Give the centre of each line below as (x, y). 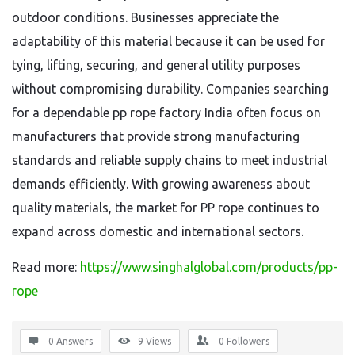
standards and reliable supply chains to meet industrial (170, 160)
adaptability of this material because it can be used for (168, 41)
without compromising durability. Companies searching (170, 89)
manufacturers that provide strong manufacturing (156, 136)
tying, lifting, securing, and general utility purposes (156, 65)
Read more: (46, 267)
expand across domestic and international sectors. (158, 231)
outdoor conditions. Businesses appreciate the (145, 17)
